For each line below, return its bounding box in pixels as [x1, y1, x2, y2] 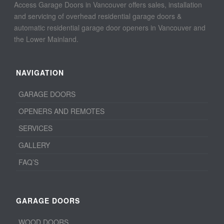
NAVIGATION [16, 67, 64, 78]
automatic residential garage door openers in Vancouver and [14, 22, 206, 33]
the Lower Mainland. [14, 34, 79, 44]
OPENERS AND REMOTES [18, 106, 105, 116]
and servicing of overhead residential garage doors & [14, 11, 182, 21]
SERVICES [18, 123, 53, 133]
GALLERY [18, 140, 50, 150]
